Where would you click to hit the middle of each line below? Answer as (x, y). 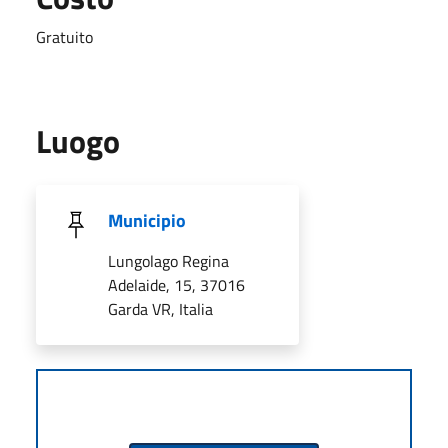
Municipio (147, 220)
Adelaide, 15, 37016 (176, 284)
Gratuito (64, 36)
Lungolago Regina (168, 260)
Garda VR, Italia (160, 308)
